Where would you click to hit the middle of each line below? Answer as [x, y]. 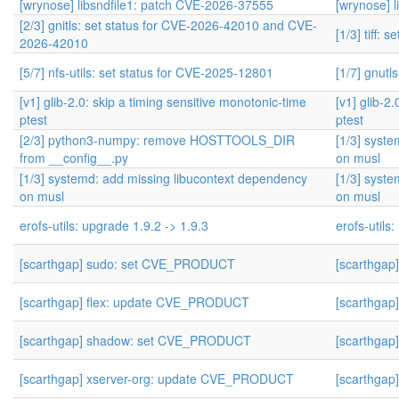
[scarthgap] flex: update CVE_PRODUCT [134, 302]
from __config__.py [74, 158]
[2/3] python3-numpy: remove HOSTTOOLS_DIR [157, 140]
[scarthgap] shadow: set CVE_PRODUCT [135, 340]
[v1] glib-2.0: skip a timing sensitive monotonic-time [163, 102]
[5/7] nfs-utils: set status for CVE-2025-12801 [147, 72]
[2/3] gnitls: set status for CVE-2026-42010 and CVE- [168, 25]
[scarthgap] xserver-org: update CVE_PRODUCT [157, 379]
